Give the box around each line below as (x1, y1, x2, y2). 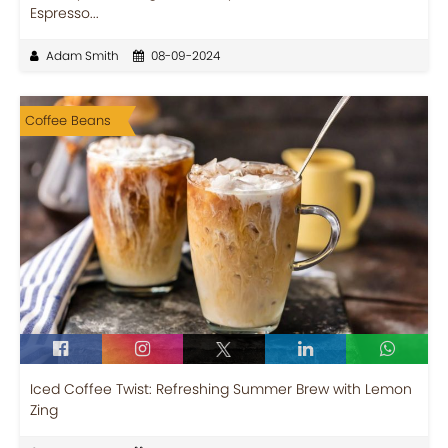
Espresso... (30, 2, 99, 23)
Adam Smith (46, 46, 119, 64)
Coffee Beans (25, 110, 111, 130)
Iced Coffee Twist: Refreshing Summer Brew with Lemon (30, 378, 412, 399)
